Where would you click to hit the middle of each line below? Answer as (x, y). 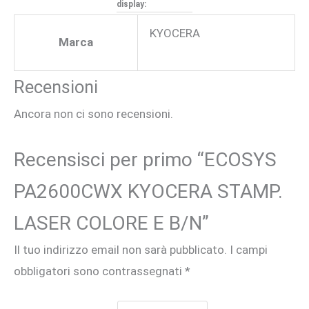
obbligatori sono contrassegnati (99, 271)
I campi (249, 249)
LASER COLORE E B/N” (111, 223)
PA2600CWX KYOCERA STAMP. (148, 191)
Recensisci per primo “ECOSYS (145, 159)
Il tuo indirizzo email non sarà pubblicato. (120, 249)
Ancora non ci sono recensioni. (93, 114)
